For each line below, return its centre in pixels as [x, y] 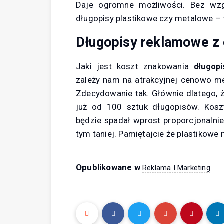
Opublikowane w [109, 168]
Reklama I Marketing [176, 168]
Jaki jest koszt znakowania [135, 67]
